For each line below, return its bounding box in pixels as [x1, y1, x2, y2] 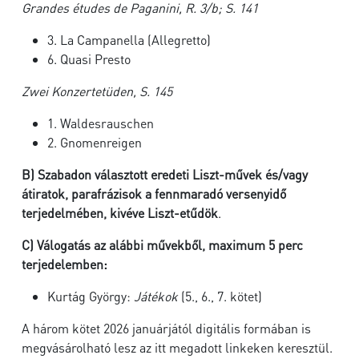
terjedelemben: [22, 256, 107, 272]
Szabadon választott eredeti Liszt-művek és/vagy [38, 166, 308, 183]
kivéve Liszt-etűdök [110, 204, 218, 221]
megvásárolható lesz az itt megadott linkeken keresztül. [22, 339, 333, 356]
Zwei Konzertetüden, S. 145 [22, 83, 172, 99]
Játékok [134, 288, 178, 305]
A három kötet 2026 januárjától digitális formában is [22, 320, 311, 337]
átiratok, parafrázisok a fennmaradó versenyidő [22, 185, 286, 202]
